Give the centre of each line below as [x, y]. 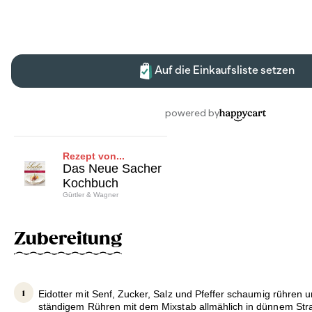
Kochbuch [91, 183]
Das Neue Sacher [112, 168]
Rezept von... [94, 156]
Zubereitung [68, 239]
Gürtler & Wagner [91, 194]
